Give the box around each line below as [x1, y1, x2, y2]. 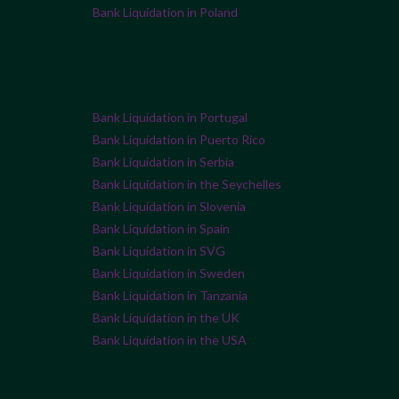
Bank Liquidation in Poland [93, 4, 238, 20]
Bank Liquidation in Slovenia [93, 199, 246, 215]
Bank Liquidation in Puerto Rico [93, 132, 265, 148]
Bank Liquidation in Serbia [93, 154, 234, 170]
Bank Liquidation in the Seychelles [93, 176, 281, 192]
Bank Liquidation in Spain [93, 221, 230, 237]
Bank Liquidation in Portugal [93, 110, 248, 126]
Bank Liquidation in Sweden [93, 265, 245, 281]
